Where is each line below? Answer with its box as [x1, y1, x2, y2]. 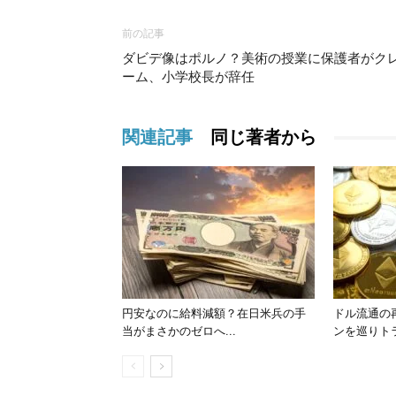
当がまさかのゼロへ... [122, 324, 236, 338]
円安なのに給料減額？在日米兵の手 [122, 307, 306, 320]
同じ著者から [210, 126, 316, 148]
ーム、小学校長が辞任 [122, 69, 255, 85]
